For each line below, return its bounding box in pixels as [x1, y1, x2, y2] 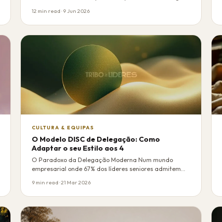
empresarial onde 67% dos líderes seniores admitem [32, 165, 181, 172]
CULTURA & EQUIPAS [32, 124, 95, 131]
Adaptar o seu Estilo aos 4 [32, 143, 124, 153]
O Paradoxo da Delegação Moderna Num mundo [32, 156, 173, 164]
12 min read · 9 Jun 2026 [32, 7, 90, 14]
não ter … [32, 173, 59, 181]
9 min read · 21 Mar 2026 [32, 178, 91, 186]
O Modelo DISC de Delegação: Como [32, 134, 161, 144]
